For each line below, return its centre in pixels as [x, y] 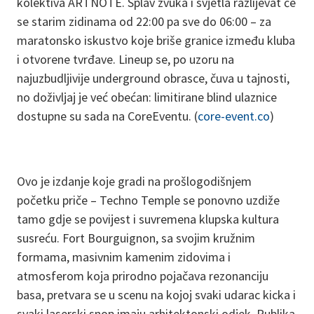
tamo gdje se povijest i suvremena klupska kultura [148, 219]
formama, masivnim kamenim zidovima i [124, 257]
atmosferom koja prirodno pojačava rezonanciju [143, 276]
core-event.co [234, 116]
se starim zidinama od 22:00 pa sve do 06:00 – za [144, 21]
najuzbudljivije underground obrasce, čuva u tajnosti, [153, 78]
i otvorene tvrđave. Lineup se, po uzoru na [125, 59]
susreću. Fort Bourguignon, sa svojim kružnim [136, 238]
